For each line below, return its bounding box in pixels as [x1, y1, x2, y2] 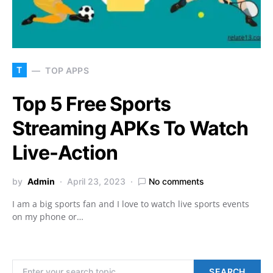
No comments [149, 176, 204, 186]
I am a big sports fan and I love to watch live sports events [12, 198, 249, 210]
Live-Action [12, 141, 118, 165]
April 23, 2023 [67, 176, 126, 186]
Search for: [12, 260, 55, 271]
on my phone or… [12, 211, 83, 222]
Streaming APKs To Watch [12, 116, 249, 140]
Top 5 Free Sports [12, 92, 171, 116]
